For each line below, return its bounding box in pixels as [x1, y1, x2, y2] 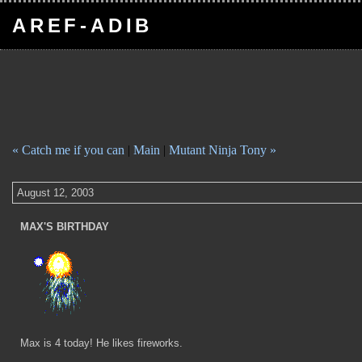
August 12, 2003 [17, 187, 94, 199]
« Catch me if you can [12, 143, 124, 157]
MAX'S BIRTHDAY [20, 221, 109, 233]
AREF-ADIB [12, 15, 154, 36]
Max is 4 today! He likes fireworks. [20, 337, 183, 349]
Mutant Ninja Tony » [169, 143, 276, 157]
